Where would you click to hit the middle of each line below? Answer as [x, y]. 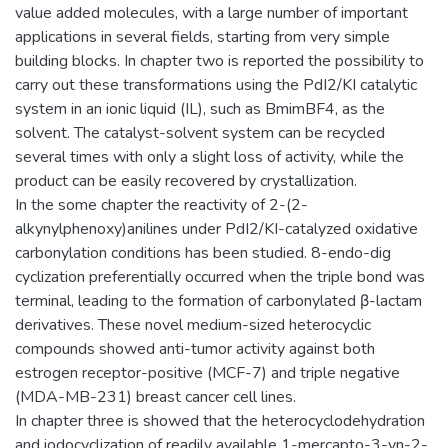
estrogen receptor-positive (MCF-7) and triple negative [207, 372]
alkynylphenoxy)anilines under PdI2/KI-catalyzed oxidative [216, 228]
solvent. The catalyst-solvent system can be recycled [200, 132]
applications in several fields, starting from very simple [202, 36]
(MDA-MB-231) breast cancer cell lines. [155, 396]
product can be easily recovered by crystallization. [186, 180]
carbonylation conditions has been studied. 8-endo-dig [203, 252]
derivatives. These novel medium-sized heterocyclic [193, 324]
